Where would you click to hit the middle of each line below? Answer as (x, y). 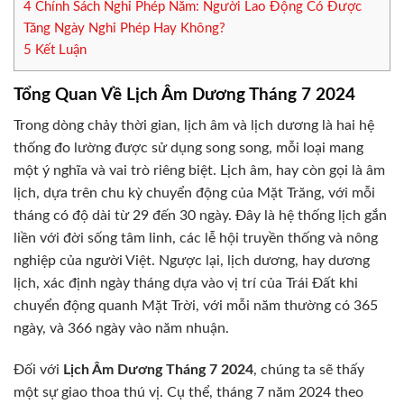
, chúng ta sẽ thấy (309, 370)
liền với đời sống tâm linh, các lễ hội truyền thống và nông (196, 239)
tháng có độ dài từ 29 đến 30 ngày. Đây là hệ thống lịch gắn (200, 216)
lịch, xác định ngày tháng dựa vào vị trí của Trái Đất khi (186, 284)
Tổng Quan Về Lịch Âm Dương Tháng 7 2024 (184, 95)
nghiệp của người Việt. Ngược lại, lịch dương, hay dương (192, 261)
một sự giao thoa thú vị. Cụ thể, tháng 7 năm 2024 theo (188, 393)
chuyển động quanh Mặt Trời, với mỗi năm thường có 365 (196, 306)
